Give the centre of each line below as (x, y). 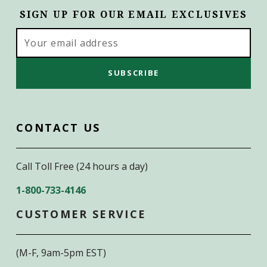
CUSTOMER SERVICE (81, 214)
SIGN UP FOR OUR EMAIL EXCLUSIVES (133, 14)
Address (36, 47)
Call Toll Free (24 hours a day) (83, 166)
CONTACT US (58, 127)
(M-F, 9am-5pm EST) (61, 252)
